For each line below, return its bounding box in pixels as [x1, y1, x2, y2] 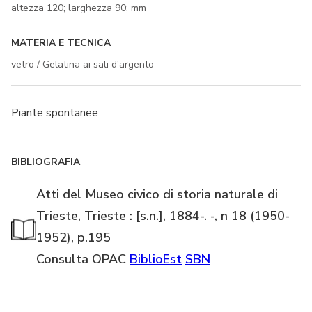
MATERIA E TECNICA [11, 36, 111, 49]
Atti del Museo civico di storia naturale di [36, 185, 278, 203]
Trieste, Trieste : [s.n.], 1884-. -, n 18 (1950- [36, 207, 290, 224]
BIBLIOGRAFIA [11, 155, 80, 169]
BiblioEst [130, 250, 182, 267]
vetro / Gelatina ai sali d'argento [11, 57, 154, 71]
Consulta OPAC [36, 250, 130, 267]
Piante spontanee [11, 104, 98, 120]
